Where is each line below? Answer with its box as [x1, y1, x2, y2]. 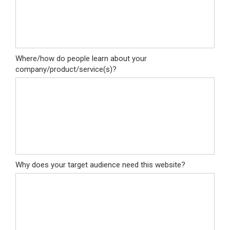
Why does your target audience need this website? [15, 160, 185, 169]
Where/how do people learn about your [15, 54, 147, 63]
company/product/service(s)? [15, 65, 117, 74]
